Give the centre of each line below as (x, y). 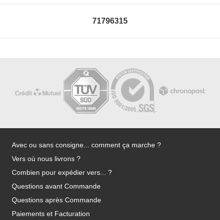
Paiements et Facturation (51, 214)
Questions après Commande (56, 200)
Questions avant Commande (56, 186)
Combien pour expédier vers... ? (62, 173)
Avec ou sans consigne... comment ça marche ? (86, 145)
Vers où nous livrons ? (46, 159)
